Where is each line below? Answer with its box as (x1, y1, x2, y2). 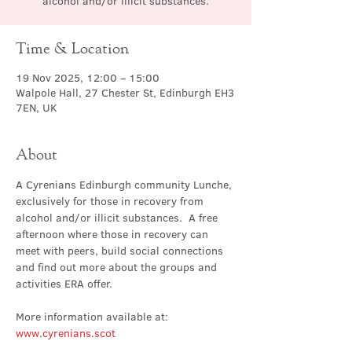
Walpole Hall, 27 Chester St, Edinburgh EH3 (16, 85, 234, 101)
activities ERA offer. (16, 276, 112, 291)
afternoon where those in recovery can (16, 226, 211, 242)
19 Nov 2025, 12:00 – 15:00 (16, 70, 159, 86)
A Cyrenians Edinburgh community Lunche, (16, 177, 235, 192)
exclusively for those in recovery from (16, 193, 207, 209)
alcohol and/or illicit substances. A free (16, 210, 221, 225)
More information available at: (16, 309, 171, 324)
